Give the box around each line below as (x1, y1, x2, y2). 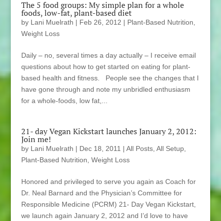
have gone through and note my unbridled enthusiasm (21, 85, 190, 94)
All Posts (126, 145, 153, 153)
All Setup (156, 145, 184, 153)
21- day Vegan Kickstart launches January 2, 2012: (21, 126, 196, 137)
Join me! (21, 134, 51, 145)
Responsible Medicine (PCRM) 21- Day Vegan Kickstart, (21, 200, 196, 209)
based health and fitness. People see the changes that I (21, 74, 199, 82)
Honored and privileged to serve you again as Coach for (21, 178, 196, 186)
